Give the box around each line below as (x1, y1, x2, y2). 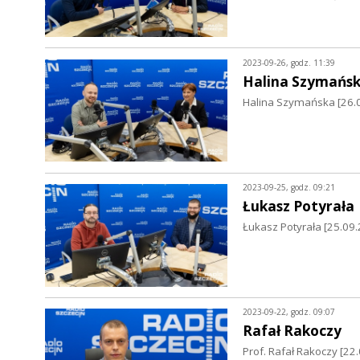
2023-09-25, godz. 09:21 (242, 181, 335, 193)
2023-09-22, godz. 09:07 (242, 306, 335, 318)
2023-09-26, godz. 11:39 (242, 56, 335, 68)
